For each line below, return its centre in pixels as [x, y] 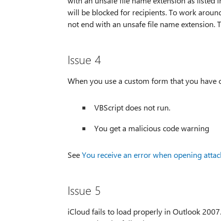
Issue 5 [84, 190]
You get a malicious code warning [151, 128]
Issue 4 [84, 59]
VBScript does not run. [132, 108]
